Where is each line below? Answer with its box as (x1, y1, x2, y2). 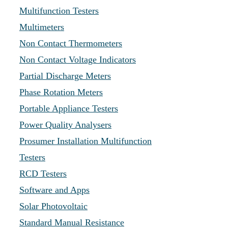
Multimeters (19, 22, 64, 32)
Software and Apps (19, 185, 90, 195)
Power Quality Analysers (19, 120, 111, 130)
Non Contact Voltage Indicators (19, 54, 136, 65)
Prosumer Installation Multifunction (19, 136, 152, 146)
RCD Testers (19, 168, 67, 179)
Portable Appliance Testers (19, 103, 118, 113)
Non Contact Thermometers (19, 38, 122, 48)
